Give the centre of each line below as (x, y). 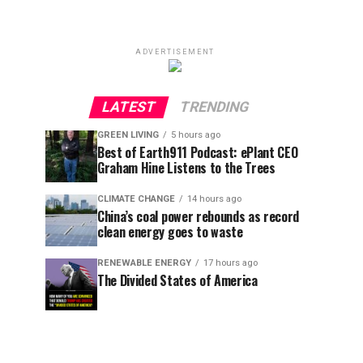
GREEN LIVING (128, 135)
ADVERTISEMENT (175, 52)
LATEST (128, 107)
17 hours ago (231, 263)
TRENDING (214, 107)
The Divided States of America (177, 280)
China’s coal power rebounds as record (199, 216)
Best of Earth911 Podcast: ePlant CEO (198, 152)
